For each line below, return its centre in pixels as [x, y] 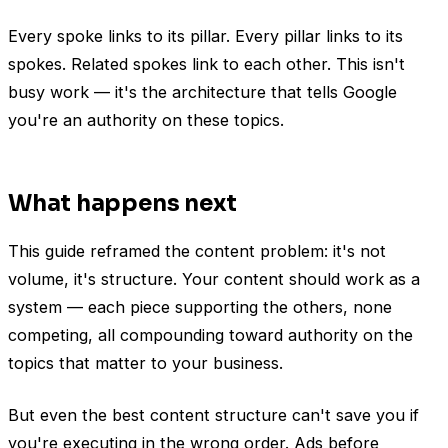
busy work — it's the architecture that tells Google [202, 91]
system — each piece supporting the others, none [200, 306]
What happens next [123, 203]
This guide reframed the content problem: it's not [197, 250]
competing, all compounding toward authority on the [210, 334]
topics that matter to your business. [145, 362]
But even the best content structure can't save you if [213, 414]
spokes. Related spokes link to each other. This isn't [206, 63]
